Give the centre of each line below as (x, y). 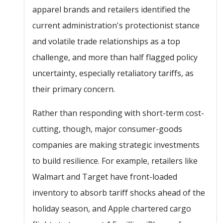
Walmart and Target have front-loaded (105, 176)
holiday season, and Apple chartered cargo (112, 208)
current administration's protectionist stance (116, 25)
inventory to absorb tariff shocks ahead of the (119, 192)
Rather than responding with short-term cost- (118, 113)
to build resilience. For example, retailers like (115, 161)
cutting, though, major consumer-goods (107, 129)
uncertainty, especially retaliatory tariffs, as (113, 73)
